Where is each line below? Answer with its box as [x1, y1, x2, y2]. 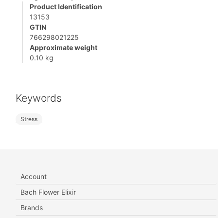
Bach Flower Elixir [20, 188, 76, 197]
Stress [20, 115, 37, 123]
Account [20, 172, 47, 181]
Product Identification [30, 2, 102, 11]
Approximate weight [30, 43, 97, 52]
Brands [20, 203, 43, 212]
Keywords [16, 92, 62, 105]
